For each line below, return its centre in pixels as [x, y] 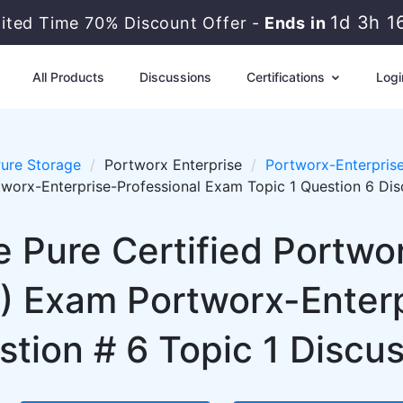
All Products [68, 77]
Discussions [175, 77]
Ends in [296, 23]
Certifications [287, 77]
